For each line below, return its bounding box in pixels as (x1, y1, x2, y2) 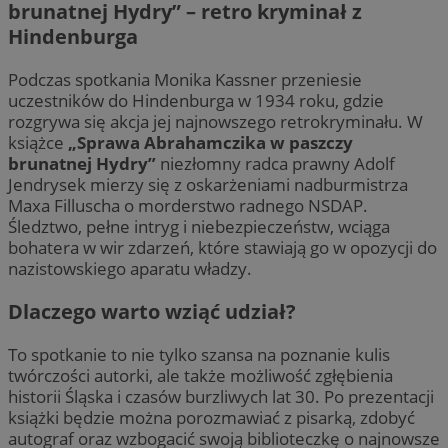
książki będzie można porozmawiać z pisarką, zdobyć (8, 406, 415, 430)
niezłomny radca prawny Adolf (156, 152, 395, 176)
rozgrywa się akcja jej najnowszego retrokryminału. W (8, 110, 423, 134)
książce (8, 131, 68, 155)
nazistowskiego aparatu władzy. (8, 257, 252, 281)
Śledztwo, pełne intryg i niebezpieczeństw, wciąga (8, 215, 390, 239)
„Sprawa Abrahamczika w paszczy (68, 131, 353, 155)
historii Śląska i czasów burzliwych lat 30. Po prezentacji (8, 385, 434, 409)
